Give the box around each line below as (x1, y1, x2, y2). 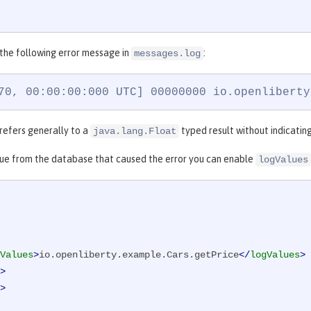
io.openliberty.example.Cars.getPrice (39, 249, 239, 261)
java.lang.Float (93, 126, 176, 137)
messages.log (134, 48, 201, 60)
